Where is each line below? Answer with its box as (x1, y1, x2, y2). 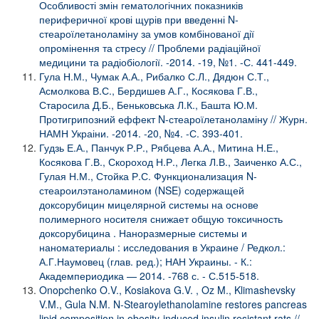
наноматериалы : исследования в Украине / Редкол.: (39, 239, 286, 254)
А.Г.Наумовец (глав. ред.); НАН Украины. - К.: (39, 253, 252, 268)
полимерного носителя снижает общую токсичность (39, 211, 283, 226)
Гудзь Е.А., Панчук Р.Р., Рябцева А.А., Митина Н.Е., (39, 140, 278, 155)
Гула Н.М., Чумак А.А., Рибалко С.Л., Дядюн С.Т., (39, 68, 269, 83)
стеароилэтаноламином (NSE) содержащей (39, 182, 244, 197)
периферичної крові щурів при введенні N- (39, 11, 239, 26)
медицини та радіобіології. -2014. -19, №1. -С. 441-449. (39, 54, 297, 69)
